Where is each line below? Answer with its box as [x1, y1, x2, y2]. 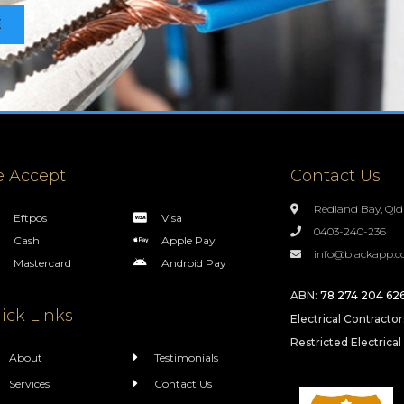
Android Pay [161, 256, 226, 271]
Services [8, 377, 50, 391]
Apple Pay [161, 234, 216, 248]
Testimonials [153, 351, 218, 365]
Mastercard [13, 256, 71, 271]
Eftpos [13, 211, 47, 225]
